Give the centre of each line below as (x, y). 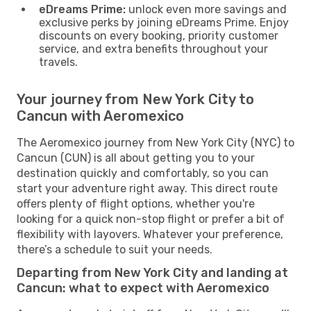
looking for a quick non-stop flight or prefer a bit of (151, 219)
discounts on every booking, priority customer (159, 35)
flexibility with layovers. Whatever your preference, (150, 234)
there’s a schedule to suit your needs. (115, 249)
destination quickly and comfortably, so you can (143, 173)
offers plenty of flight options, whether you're (136, 203)
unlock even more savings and (206, 9)
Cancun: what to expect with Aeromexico (143, 288)
